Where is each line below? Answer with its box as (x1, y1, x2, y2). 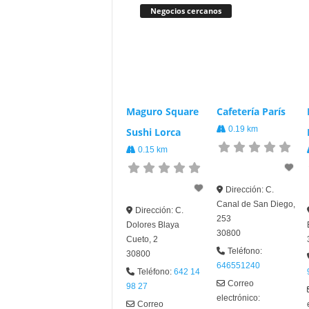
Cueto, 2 (126, 234, 158, 244)
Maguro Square (126, 104, 199, 118)
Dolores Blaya (126, 219, 179, 230)
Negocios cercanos (150, 5, 221, 16)
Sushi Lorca (126, 125, 181, 139)
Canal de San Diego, (216, 199, 295, 209)
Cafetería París (216, 104, 286, 118)
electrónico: (216, 292, 260, 303)
